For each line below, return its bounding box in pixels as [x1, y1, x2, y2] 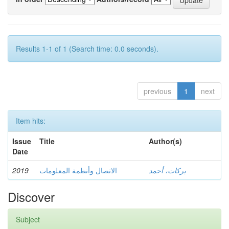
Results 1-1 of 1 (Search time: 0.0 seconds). [16, 43, 158, 54]
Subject [16, 214, 40, 224]
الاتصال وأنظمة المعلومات [39, 165, 117, 175]
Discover [8, 188, 55, 205]
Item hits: [16, 116, 45, 126]
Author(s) [149, 136, 182, 146]
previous [144, 86, 171, 96]
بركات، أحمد [149, 165, 186, 175]
